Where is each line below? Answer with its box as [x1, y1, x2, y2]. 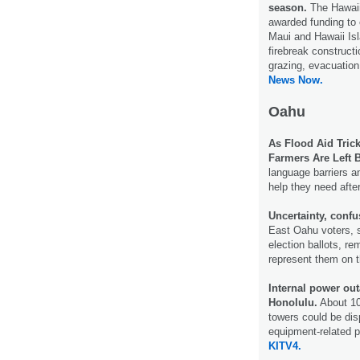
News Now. [268, 73, 323, 86]
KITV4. [268, 339, 301, 352]
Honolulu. [268, 296, 317, 309]
